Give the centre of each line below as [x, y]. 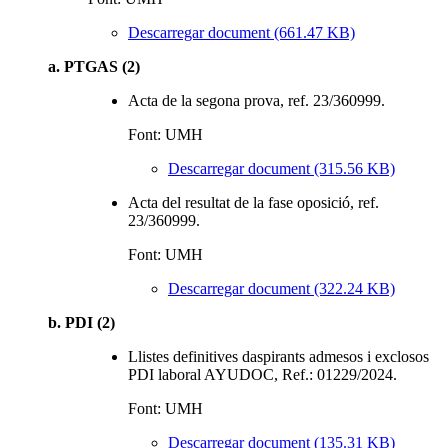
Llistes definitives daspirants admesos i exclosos [278, 356]
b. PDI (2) [81, 322]
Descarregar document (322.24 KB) [281, 288]
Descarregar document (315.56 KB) [281, 168]
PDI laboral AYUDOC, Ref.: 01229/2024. [262, 374]
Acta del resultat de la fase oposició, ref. [253, 202]
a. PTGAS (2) [94, 66]
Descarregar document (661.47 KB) [241, 32]
